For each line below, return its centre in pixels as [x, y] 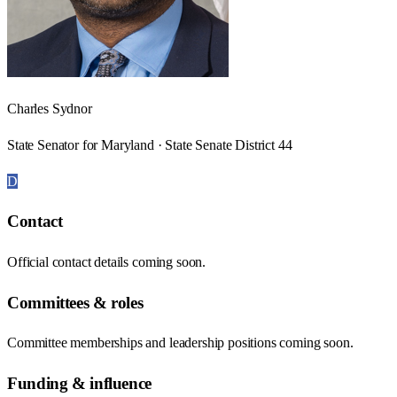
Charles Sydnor [50, 108]
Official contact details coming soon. [107, 262]
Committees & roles [75, 302]
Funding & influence [79, 384]
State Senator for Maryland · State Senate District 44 [150, 144]
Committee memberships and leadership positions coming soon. [180, 343]
